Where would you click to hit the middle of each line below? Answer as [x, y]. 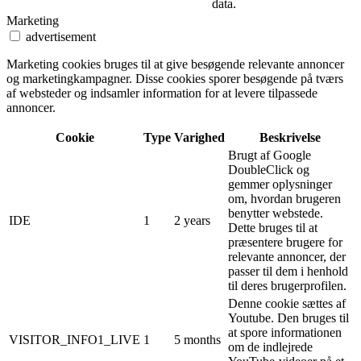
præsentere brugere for [285, 242]
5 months [197, 339]
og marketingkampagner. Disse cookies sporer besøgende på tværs [175, 78]
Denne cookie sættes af [287, 303]
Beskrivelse [290, 137]
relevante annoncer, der [287, 256]
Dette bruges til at [273, 227]
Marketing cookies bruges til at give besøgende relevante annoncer [175, 64]
